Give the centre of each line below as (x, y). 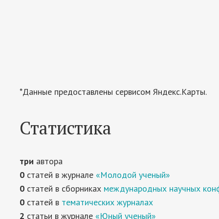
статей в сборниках (64, 188)
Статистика (66, 128)
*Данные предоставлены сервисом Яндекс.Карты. (113, 92)
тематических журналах (107, 202)
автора (48, 161)
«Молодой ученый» (133, 175)
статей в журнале (60, 175)
